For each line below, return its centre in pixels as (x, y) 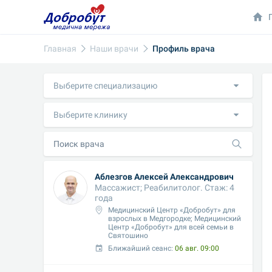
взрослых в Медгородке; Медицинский (175, 219)
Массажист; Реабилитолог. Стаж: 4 (165, 188)
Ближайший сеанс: (142, 248)
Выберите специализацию (105, 85)
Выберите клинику (90, 114)
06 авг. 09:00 (197, 248)
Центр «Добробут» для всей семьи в (171, 227)
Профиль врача (183, 48)
